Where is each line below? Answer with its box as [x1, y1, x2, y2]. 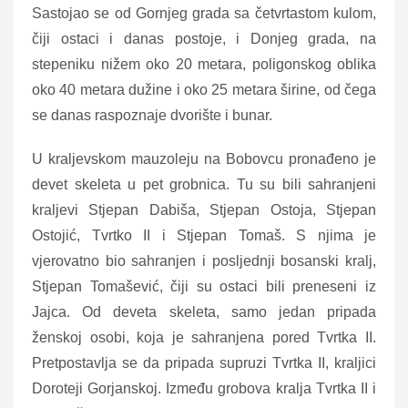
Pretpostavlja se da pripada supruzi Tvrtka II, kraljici [32, 354, 376, 371]
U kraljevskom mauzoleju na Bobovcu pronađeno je [32, 150, 376, 167]
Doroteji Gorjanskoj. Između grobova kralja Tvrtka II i [32, 380, 376, 396]
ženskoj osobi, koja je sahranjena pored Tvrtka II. [32, 329, 376, 345]
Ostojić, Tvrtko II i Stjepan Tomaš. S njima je [32, 227, 376, 243]
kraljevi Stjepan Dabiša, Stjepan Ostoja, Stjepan [32, 201, 376, 218]
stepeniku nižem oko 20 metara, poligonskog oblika [32, 56, 376, 72]
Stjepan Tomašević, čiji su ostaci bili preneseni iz [32, 278, 376, 294]
